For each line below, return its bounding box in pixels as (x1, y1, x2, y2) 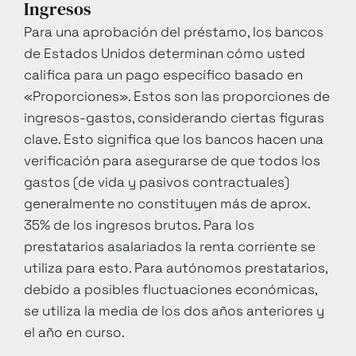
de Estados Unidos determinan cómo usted (24, 44, 305, 62)
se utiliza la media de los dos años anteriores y (24, 301, 324, 319)
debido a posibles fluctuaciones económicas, (24, 280, 317, 298)
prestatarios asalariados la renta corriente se (24, 237, 315, 255)
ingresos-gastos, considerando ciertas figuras (24, 108, 324, 126)
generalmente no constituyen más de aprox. (24, 194, 310, 212)
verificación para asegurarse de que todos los (24, 151, 320, 169)
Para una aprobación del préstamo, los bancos (24, 22, 323, 41)
